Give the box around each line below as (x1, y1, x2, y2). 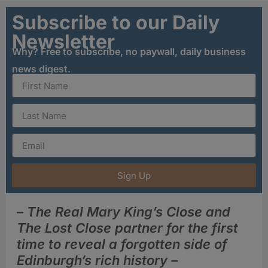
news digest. (12, 62, 71, 75)
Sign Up (117, 169, 151, 181)
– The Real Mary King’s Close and (17, 204, 230, 220)
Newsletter (12, 29, 115, 53)
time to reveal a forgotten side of (17, 236, 227, 252)
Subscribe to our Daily (12, 10, 220, 34)
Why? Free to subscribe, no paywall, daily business (12, 45, 246, 57)
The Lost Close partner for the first (17, 220, 238, 236)
